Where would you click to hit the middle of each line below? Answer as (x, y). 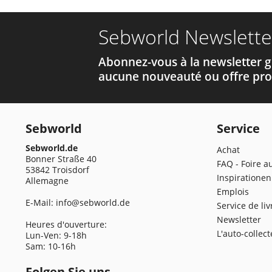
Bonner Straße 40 (61, 158)
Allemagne (47, 180)
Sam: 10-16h (51, 246)
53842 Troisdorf (57, 169)
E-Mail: (41, 202)
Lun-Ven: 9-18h (56, 235)
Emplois (233, 191)
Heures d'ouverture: (66, 224)
